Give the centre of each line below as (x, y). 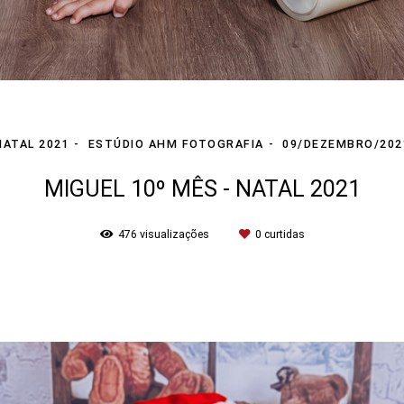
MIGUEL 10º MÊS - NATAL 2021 (202, 188)
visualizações (174, 234)
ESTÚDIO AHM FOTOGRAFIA (176, 143)
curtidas (283, 234)
